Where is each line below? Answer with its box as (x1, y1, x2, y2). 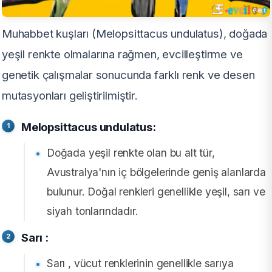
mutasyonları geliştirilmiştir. (2, 88, 138, 102)
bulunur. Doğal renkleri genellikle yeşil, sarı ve (47, 185, 265, 198)
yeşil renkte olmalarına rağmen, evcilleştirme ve (2, 47, 243, 61)
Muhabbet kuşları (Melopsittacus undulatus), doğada (2, 26, 268, 40)
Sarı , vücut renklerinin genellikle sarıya (47, 256, 234, 270)
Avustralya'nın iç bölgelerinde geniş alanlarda (47, 165, 266, 178)
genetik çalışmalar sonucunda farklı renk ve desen (2, 67, 255, 81)
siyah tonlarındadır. (47, 204, 138, 217)
